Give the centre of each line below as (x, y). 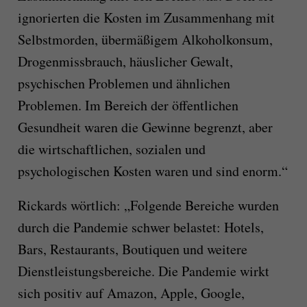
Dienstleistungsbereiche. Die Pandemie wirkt (143, 271)
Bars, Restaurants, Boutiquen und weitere (132, 249)
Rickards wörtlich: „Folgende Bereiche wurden (148, 206)
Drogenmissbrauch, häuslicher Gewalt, (125, 62)
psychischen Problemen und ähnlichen (124, 84)
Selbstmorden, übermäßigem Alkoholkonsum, (145, 40)
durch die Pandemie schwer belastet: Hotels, (140, 228)
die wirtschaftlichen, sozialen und (111, 149)
